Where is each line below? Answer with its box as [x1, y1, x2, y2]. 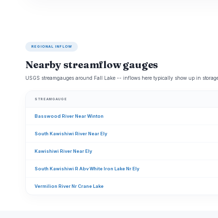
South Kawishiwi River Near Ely [35, 131, 107, 136]
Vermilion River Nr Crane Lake [35, 183, 104, 189]
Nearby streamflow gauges [25, 58, 159, 71]
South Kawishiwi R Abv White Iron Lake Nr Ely [35, 166, 139, 171]
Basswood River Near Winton [35, 113, 104, 119]
